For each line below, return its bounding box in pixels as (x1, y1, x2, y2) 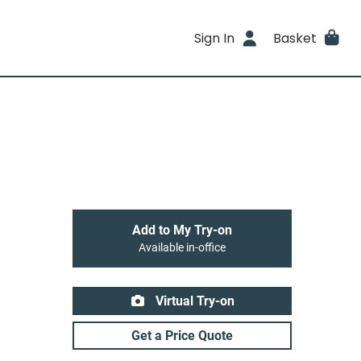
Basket (272, 28, 317, 48)
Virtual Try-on (152, 293, 234, 309)
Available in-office (139, 241, 226, 255)
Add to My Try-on (132, 222, 232, 238)
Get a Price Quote (131, 328, 233, 343)
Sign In (194, 28, 235, 48)
